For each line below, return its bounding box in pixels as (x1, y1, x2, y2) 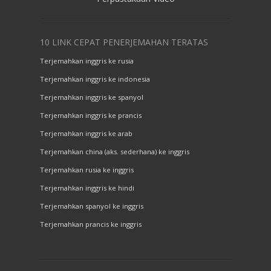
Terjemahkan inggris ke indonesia (40, 74, 150, 84)
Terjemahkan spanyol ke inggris (40, 201, 143, 211)
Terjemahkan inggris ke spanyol (40, 93, 143, 102)
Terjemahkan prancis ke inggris (40, 220, 142, 229)
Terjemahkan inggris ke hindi (40, 183, 134, 193)
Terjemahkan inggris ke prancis (40, 111, 142, 120)
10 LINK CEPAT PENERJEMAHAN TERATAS (40, 36, 208, 48)
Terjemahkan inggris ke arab (40, 129, 132, 139)
